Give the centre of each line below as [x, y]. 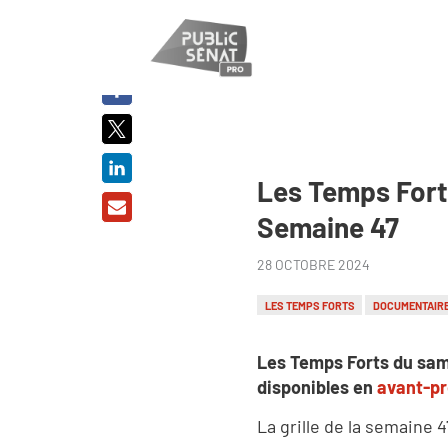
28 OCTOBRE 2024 [313, 264]
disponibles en [317, 386]
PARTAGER [117, 37]
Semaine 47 [328, 226]
